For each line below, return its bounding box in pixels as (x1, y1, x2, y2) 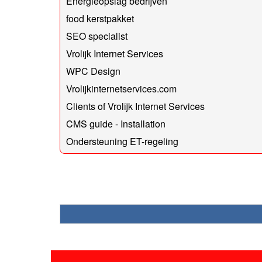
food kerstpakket (66, 11, 134, 25)
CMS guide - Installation (66, 116, 166, 130)
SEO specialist (66, 29, 127, 43)
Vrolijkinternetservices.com (66, 81, 177, 95)
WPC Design (66, 64, 120, 78)
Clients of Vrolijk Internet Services (66, 99, 205, 113)
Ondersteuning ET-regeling (66, 134, 178, 148)
